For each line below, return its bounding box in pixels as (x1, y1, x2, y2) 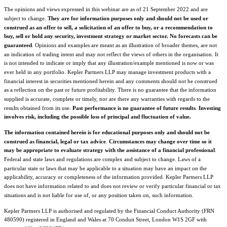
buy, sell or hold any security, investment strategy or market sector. (4, 32, 168, 39)
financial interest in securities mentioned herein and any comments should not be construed (4, 78, 217, 84)
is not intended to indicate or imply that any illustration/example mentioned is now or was (4, 59, 214, 66)
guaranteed (4, 42, 32, 48)
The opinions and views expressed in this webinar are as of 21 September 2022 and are (4, 6, 208, 12)
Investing (199, 104, 221, 111)
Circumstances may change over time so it (109, 138, 212, 144)
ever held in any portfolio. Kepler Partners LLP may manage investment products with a (4, 68, 211, 75)
